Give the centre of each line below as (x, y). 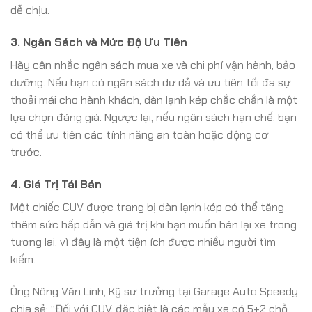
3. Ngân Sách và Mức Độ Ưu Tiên (99, 42)
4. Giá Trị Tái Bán (56, 184)
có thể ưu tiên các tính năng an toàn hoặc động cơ (139, 134)
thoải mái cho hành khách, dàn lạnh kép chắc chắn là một (154, 100)
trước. (26, 152)
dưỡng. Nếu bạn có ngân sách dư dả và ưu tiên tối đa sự (150, 82)
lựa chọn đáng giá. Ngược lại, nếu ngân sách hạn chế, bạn (154, 117)
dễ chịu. (30, 10)
